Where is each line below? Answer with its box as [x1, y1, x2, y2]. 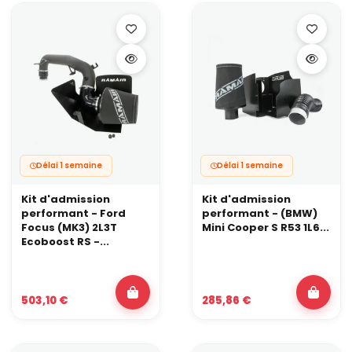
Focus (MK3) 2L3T [21, 219, 117, 235]
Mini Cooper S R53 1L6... [202, 219, 329, 235]
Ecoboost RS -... [21, 233, 109, 249]
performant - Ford [21, 205, 126, 221]
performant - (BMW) [202, 205, 317, 221]
